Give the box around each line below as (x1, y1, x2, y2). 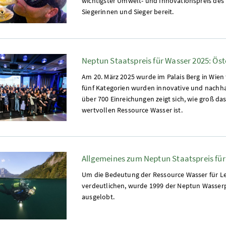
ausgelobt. (82, 192, 115, 202)
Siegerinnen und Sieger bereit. (82, 7, 174, 16)
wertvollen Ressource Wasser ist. (82, 105, 183, 115)
